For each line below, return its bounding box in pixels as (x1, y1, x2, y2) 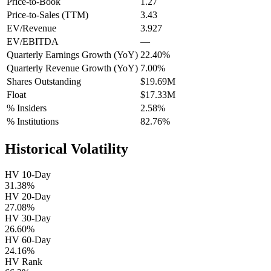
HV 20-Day (5, 191, 51, 202)
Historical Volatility (5, 141, 128, 157)
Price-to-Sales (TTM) (7, 10, 88, 21)
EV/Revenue (7, 23, 56, 34)
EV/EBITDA (7, 36, 59, 47)
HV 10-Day (5, 169, 51, 180)
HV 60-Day (5, 235, 51, 246)
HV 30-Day (5, 213, 51, 224)
